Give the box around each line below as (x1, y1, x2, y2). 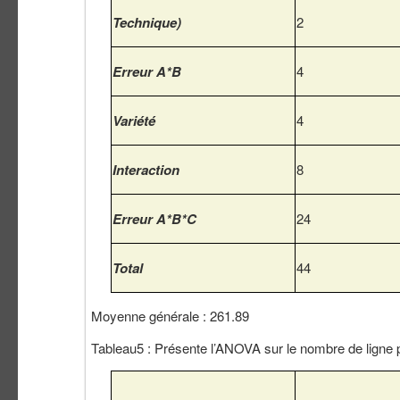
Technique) (112, 12, 181, 33)
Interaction (112, 160, 179, 180)
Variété (112, 111, 155, 131)
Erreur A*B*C (112, 209, 196, 229)
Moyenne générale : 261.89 (91, 306, 249, 326)
